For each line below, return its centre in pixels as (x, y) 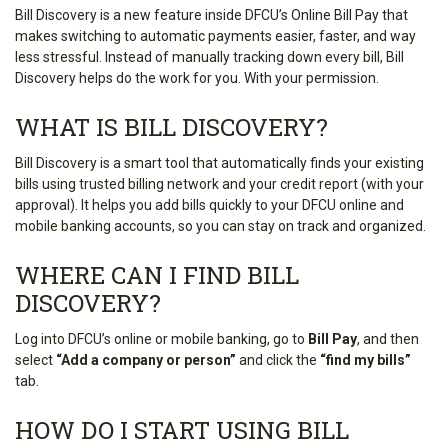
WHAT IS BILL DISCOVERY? (171, 126)
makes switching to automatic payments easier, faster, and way (215, 35)
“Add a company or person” (147, 359)
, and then (388, 338)
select (35, 359)
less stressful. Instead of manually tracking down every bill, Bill (209, 56)
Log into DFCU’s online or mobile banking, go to (161, 338)
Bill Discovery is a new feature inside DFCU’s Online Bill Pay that (211, 14)
